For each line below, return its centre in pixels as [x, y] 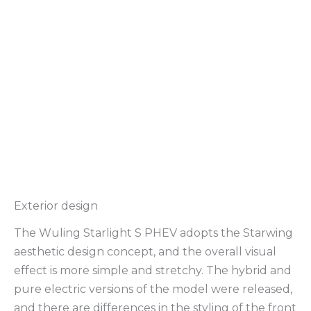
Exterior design [56, 206]
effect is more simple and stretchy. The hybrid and [153, 270]
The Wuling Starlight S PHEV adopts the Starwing [153, 233]
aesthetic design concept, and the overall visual [145, 251]
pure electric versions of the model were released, [153, 289]
